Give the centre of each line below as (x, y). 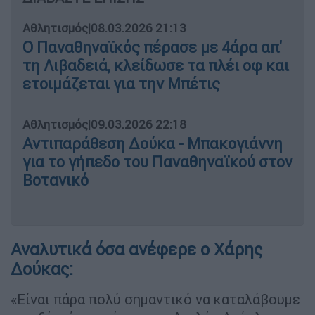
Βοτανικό (56, 181)
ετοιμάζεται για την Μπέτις (121, 84)
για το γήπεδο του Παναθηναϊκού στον (157, 162)
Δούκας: (42, 269)
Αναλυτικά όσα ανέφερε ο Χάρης (136, 250)
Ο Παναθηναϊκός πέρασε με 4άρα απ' (152, 48)
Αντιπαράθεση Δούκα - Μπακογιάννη (153, 144)
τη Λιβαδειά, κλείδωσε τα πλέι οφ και (156, 66)
